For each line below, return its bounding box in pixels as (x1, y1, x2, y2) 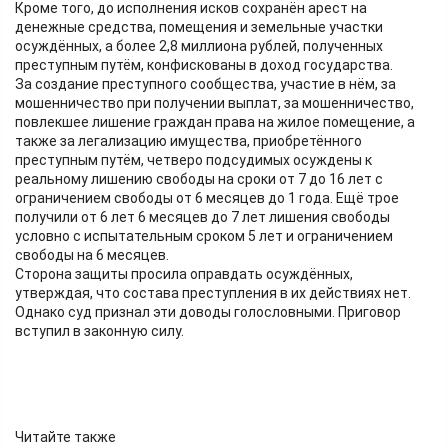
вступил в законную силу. (15, 323, 184, 339)
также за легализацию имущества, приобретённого (15, 133, 362, 149)
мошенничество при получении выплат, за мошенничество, (15, 95, 414, 111)
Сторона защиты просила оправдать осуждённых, (15, 266, 353, 282)
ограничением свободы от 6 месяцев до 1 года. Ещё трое (15, 190, 399, 206)
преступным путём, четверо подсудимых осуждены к (15, 152, 372, 168)
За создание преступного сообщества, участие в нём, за (15, 76, 396, 92)
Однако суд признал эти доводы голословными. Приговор (15, 304, 401, 320)
